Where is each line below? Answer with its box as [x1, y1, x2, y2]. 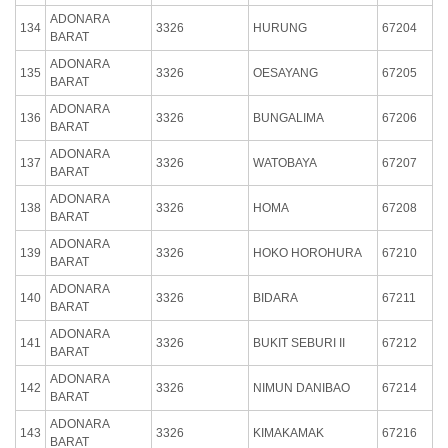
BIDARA [253, 290, 298, 305]
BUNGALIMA [253, 110, 324, 125]
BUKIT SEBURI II [253, 335, 345, 350]
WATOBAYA [253, 155, 317, 170]
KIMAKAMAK [253, 425, 324, 440]
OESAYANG [253, 65, 318, 80]
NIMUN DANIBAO [253, 380, 350, 395]
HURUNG [253, 20, 307, 35]
